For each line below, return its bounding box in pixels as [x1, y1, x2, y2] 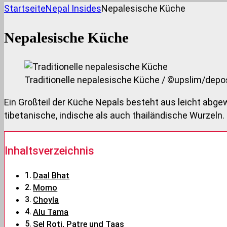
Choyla [33, 195, 59, 205]
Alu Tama [33, 207, 69, 217]
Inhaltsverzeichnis [5, 144, 94, 157]
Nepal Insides [46, 3, 101, 14]
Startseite [4, 3, 46, 14]
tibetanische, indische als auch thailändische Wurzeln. [4, 110, 224, 121]
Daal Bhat [33, 171, 70, 181]
